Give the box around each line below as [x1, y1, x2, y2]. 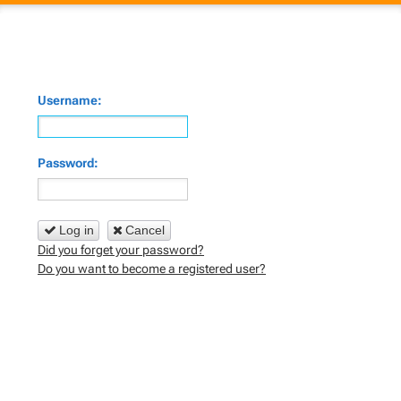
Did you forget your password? [38, 242, 204, 257]
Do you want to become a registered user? [38, 260, 266, 276]
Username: [38, 92, 102, 107]
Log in [58, 222, 94, 237]
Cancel [125, 222, 166, 237]
